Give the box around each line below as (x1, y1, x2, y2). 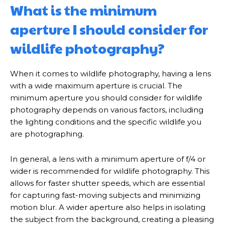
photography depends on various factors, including (10, 105, 203, 115)
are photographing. (10, 129, 84, 139)
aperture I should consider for (10, 20, 208, 39)
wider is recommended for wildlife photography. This (10, 166, 209, 176)
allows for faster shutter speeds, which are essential (10, 178, 205, 188)
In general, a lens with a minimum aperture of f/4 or (10, 154, 205, 164)
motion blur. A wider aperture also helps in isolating (10, 202, 205, 212)
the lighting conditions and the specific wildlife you (10, 117, 201, 127)
